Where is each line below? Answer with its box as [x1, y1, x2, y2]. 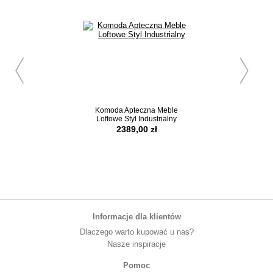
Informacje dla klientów [92, 211, 181, 221]
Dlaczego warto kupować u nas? [79, 227, 194, 236]
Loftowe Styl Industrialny [96, 114, 177, 123]
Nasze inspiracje [107, 239, 166, 249]
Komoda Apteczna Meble [95, 105, 178, 115]
